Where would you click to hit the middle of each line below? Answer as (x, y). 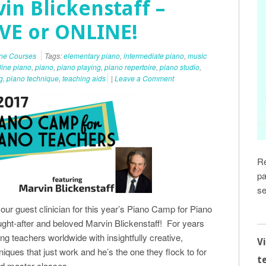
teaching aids (84, 78)
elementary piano (92, 56)
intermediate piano (154, 56)
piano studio (180, 67)
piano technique (33, 78)
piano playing (79, 67)
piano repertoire (130, 67)
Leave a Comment (144, 78)
